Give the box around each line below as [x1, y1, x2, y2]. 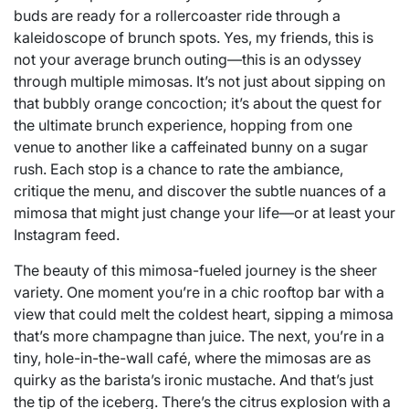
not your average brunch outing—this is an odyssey [14, 49, 362, 68]
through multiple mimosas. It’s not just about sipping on [14, 71, 385, 90]
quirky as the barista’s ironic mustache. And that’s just [14, 370, 373, 389]
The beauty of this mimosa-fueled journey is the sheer [14, 260, 377, 279]
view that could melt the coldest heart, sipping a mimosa [14, 304, 393, 323]
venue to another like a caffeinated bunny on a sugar [14, 137, 368, 156]
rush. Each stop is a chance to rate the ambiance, [14, 159, 343, 178]
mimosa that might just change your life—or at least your [14, 203, 395, 222]
